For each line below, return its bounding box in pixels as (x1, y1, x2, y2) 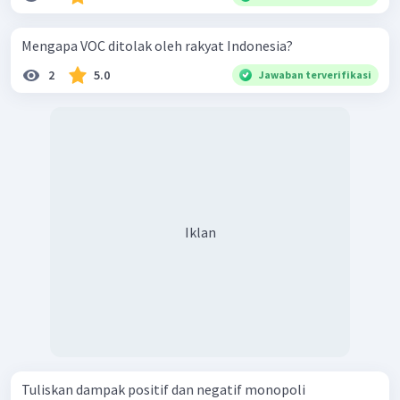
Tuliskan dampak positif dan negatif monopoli (21, 379, 305, 398)
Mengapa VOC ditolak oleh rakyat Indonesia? (21, 36, 293, 54)
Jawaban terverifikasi (259, 67, 371, 81)
